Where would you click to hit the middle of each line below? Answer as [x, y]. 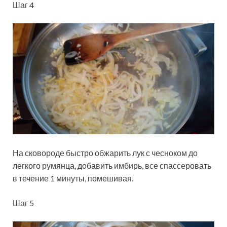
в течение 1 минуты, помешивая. [73, 178]
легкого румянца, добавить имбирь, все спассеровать [112, 166]
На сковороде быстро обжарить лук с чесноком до [105, 153]
